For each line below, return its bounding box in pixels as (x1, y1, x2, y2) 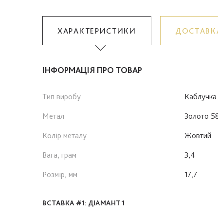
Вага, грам (42, 149, 76, 160)
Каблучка (184, 91, 217, 101)
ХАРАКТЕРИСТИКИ (57, 25, 136, 36)
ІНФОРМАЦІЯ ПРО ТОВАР (42, 64, 142, 75)
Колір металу (42, 130, 87, 140)
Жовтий (184, 130, 211, 140)
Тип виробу (42, 91, 81, 101)
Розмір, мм (42, 169, 77, 179)
